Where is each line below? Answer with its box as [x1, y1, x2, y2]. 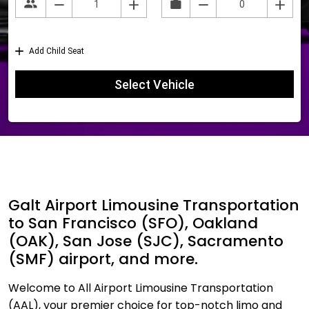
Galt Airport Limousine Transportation [8, 195, 299, 216]
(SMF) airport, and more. [8, 248, 198, 270]
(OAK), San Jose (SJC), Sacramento [8, 230, 283, 252]
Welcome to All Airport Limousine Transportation [8, 280, 273, 296]
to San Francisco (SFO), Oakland [8, 212, 258, 234]
